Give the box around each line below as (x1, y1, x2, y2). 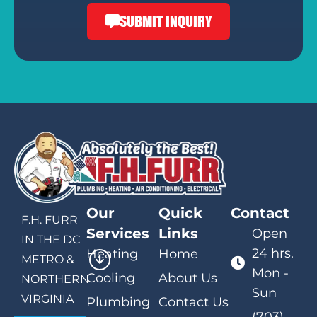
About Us (158, 270, 217, 287)
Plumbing (86, 294, 150, 311)
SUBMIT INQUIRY (120, 11, 212, 30)
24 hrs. (252, 246, 294, 262)
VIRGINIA (21, 292, 74, 306)
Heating (86, 246, 138, 263)
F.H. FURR (21, 213, 78, 227)
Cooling (86, 270, 135, 287)
